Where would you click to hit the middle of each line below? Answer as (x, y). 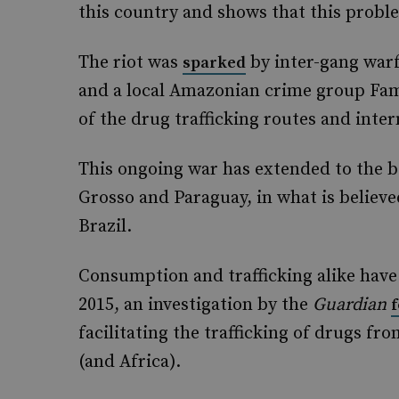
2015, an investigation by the (195, 305)
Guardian (350, 305)
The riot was (130, 63)
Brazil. (105, 227)
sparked (214, 63)
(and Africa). (130, 362)
